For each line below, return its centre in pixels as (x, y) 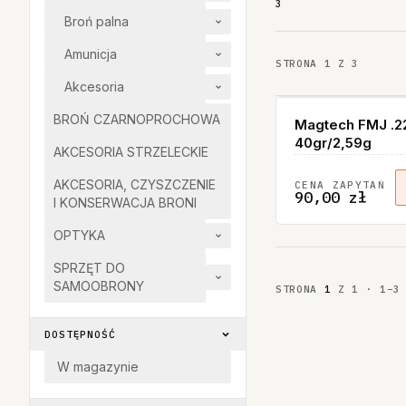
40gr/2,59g (333, 143)
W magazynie (98, 367)
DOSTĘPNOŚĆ (80, 334)
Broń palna (97, 21)
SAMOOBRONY (99, 286)
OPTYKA (79, 235)
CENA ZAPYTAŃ (340, 185)
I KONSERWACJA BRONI (125, 203)
